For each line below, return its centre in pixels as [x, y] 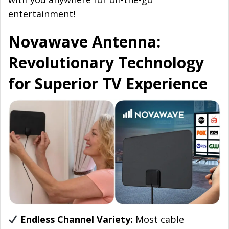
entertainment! [42, 14]
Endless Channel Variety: [78, 220]
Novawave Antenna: [84, 42]
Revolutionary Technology [106, 63]
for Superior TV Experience [108, 84]
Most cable [159, 220]
